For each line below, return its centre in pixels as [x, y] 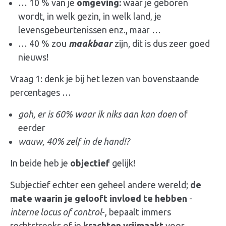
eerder [32, 128]
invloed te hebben [149, 199]
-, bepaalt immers [136, 212]
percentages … [41, 93]
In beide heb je [40, 163]
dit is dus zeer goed [170, 44]
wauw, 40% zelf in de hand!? [74, 142]
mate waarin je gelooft [60, 199]
